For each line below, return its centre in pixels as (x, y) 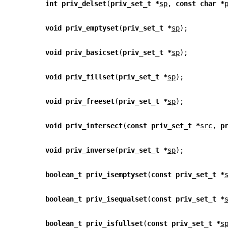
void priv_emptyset (82, 28)
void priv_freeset (80, 102)
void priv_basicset (82, 53)
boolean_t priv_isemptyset (96, 175)
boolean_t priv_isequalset (96, 199)
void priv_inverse (80, 150)
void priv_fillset (80, 77)
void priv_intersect (84, 126)
